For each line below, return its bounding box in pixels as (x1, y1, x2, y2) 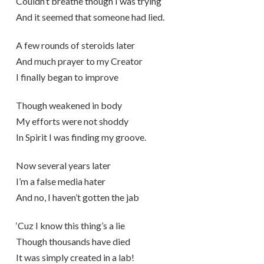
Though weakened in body (15, 100, 122, 111)
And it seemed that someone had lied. (15, 11, 164, 22)
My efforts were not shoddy (15, 115, 128, 127)
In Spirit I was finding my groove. (15, 131, 146, 143)
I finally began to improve (15, 71, 118, 82)
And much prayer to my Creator (15, 55, 143, 67)
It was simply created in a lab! (15, 252, 134, 263)
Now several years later (15, 160, 111, 171)
